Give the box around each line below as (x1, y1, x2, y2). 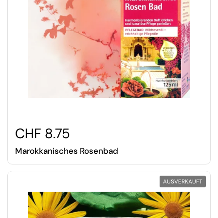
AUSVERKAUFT (163, 178, 202, 186)
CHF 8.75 (15, 124, 70, 143)
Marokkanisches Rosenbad (15, 145, 118, 157)
